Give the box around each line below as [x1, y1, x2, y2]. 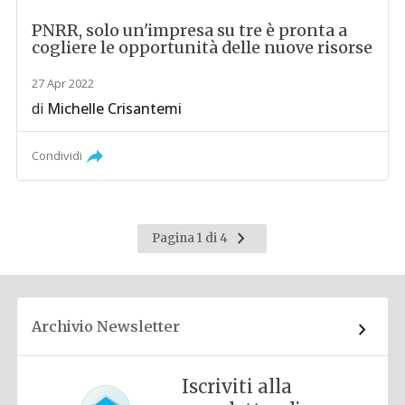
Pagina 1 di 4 [152, 230, 231, 246]
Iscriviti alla [182, 375, 293, 399]
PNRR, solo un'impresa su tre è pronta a [32, 20, 348, 42]
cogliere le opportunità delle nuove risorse [32, 37, 373, 59]
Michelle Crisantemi [47, 99, 183, 119]
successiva [230, 245, 294, 261]
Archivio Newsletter [32, 317, 181, 336]
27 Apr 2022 [32, 75, 95, 92]
